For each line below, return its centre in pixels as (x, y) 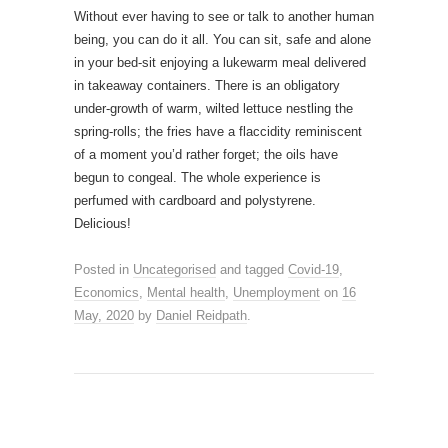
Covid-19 (313, 270)
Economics (106, 293)
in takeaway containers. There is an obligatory (207, 86)
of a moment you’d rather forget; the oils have (206, 155)
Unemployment (276, 293)
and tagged (252, 270)
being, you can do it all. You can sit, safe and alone (222, 40)
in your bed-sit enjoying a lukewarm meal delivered (220, 63)
